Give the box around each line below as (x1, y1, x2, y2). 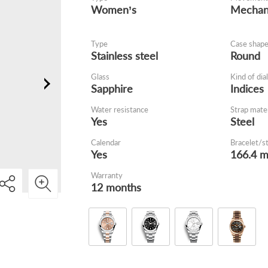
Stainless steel (90, 49, 158, 62)
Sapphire (90, 82, 133, 95)
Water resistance (90, 105, 148, 114)
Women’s (90, 3, 136, 16)
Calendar (90, 138, 121, 147)
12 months (90, 181, 141, 194)
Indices (230, 82, 264, 95)
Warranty (90, 170, 123, 180)
